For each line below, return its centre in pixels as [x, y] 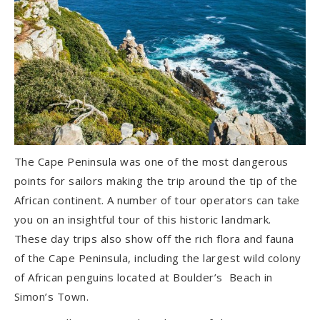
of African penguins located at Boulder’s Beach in [143, 277]
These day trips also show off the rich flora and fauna [154, 239]
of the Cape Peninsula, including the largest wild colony [157, 258]
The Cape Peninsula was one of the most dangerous [151, 162]
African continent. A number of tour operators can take [157, 200]
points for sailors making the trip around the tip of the [156, 181]
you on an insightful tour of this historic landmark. [142, 220]
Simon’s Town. [51, 297]
